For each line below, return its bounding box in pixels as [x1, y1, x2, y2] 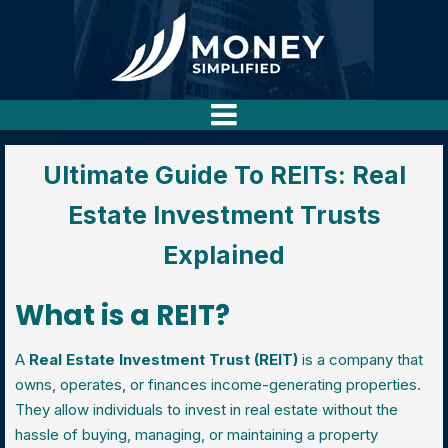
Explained [163, 240, 285, 270]
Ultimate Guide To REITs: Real [42, 160, 406, 190]
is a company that [298, 350, 423, 369]
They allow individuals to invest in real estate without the [15, 400, 398, 419]
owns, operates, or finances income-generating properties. [15, 375, 421, 394]
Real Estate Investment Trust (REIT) [29, 350, 298, 369]
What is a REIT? [15, 296, 230, 335]
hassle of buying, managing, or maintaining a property [15, 425, 378, 444]
